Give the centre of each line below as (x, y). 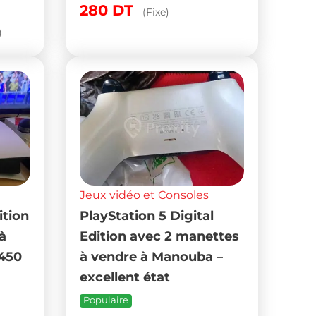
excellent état (125, 276)
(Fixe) (156, 12)
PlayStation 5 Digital (147, 215)
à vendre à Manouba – (152, 256)
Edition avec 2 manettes (160, 236)
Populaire (106, 300)
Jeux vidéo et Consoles (145, 195)
